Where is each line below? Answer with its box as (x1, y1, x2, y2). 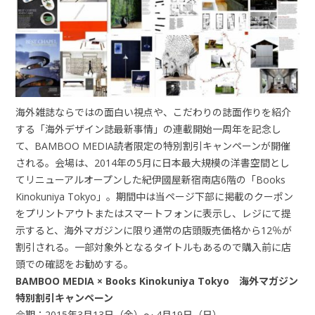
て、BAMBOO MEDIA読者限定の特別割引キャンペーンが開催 (15, 139, 291, 153)
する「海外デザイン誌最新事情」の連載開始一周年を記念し (15, 122, 282, 136)
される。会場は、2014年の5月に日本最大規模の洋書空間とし (15, 155, 290, 169)
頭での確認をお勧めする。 (15, 257, 134, 271)
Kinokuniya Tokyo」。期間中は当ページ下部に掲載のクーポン (15, 189, 294, 203)
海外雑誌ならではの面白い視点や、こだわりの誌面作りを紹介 (15, 105, 292, 119)
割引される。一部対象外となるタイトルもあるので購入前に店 (15, 240, 292, 254)
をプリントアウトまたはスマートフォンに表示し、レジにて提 (15, 206, 292, 220)
